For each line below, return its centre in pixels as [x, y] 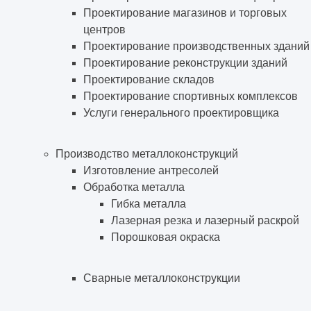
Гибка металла [149, 203]
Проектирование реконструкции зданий [185, 62]
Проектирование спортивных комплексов [191, 96]
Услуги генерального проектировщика [181, 112]
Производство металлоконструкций [147, 153]
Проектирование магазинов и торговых [185, 12]
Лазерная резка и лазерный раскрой [205, 220]
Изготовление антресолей [151, 170]
